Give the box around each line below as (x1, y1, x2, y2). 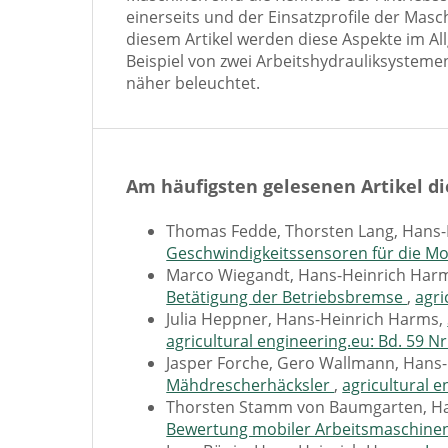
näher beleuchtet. (126, 72, 261, 95)
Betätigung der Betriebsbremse (166, 285, 408, 308)
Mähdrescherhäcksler (166, 373, 335, 396)
